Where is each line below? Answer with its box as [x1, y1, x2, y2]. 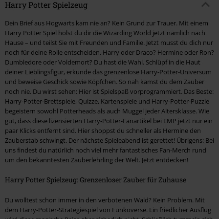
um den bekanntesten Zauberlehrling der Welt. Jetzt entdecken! [5, 155, 188, 165]
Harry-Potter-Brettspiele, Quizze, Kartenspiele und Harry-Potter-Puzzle [5, 97, 209, 106]
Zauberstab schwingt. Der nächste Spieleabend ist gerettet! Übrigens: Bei [5, 136, 214, 145]
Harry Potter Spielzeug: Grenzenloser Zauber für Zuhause [5, 175, 186, 185]
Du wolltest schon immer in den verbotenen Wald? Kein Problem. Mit [5, 196, 205, 205]
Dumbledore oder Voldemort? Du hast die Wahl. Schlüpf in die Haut [5, 58, 200, 67]
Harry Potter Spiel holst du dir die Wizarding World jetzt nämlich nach [5, 28, 205, 38]
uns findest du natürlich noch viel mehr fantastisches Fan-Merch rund [5, 146, 206, 155]
